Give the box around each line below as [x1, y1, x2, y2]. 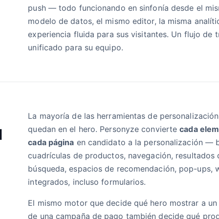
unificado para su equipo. [28, 42, 123, 52]
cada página [28, 137, 74, 147]
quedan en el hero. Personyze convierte [28, 124, 180, 134]
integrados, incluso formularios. [28, 176, 146, 187]
